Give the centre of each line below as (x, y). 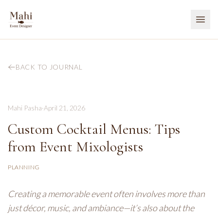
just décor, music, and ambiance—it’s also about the (101, 208)
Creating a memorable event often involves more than (106, 194)
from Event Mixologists (75, 147)
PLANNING (24, 167)
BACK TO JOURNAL (49, 67)
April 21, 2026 (64, 108)
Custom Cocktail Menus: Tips (94, 129)
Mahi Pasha (25, 108)
